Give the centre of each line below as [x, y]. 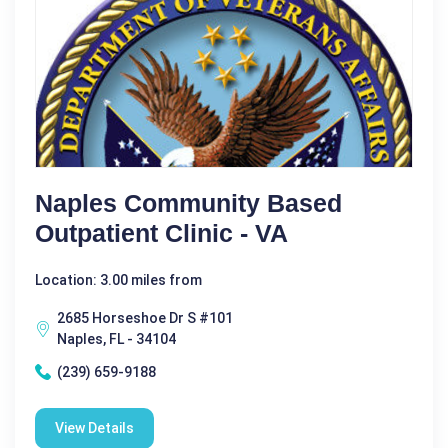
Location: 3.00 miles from [118, 279]
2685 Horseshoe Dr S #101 [145, 317]
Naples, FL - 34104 [116, 338]
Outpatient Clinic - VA [161, 232]
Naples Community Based [188, 202]
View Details [94, 427]
